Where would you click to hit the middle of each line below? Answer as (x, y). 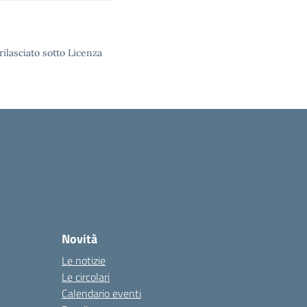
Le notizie (84, 260)
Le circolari (86, 277)
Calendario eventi (101, 293)
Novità (79, 239)
